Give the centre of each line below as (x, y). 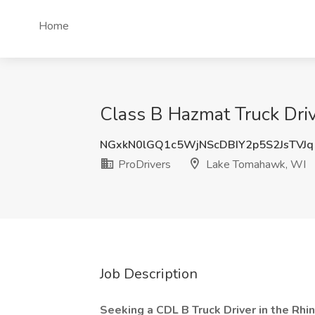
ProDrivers (143, 165)
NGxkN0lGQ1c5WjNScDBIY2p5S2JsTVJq (207, 145)
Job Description (149, 274)
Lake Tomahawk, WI (255, 165)
